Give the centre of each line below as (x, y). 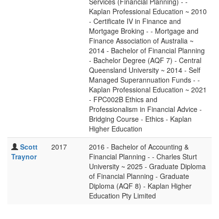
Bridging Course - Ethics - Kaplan (140, 119)
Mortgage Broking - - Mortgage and (144, 31)
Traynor (24, 156)
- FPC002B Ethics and (123, 99)
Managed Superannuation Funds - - (144, 80)
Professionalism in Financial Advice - (145, 109)
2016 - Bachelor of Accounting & (139, 147)
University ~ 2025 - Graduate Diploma (147, 166)
